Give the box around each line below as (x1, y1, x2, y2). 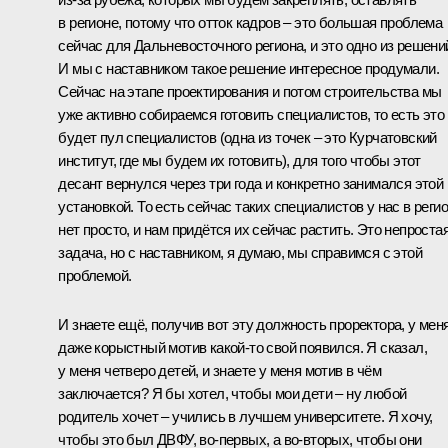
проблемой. (58, 266, 132, 284)
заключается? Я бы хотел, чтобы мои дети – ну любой (58, 384, 407, 402)
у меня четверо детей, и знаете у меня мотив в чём (58, 361, 381, 379)
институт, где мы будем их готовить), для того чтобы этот (58, 151, 421, 169)
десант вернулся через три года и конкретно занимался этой (58, 174, 444, 192)
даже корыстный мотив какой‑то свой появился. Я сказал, (58, 338, 427, 356)
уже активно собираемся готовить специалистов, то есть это (58, 105, 445, 123)
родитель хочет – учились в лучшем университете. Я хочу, (58, 407, 433, 425)
